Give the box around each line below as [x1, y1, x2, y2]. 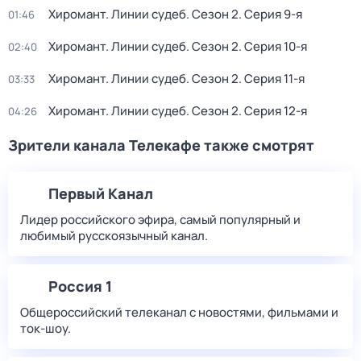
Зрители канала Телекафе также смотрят [8, 135, 314, 155]
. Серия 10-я [239, 38, 307, 55]
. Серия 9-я [239, 6, 302, 23]
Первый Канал [48, 184, 153, 203]
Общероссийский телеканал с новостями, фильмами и [20, 304, 338, 321]
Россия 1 [48, 276, 112, 296]
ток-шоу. [20, 320, 71, 337]
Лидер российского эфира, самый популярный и [20, 211, 301, 228]
